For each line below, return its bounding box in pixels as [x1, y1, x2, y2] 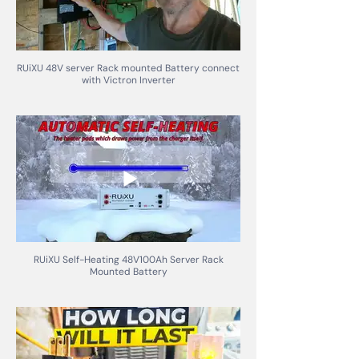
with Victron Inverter [81, 74, 175, 87]
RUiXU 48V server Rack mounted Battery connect [17, 62, 240, 75]
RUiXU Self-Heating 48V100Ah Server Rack [33, 252, 224, 266]
